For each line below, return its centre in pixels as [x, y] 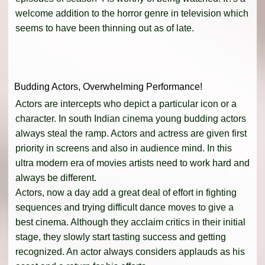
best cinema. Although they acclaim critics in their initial [130, 222]
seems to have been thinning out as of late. [105, 28]
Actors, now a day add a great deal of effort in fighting [126, 192]
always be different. [56, 177]
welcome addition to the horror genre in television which [132, 14]
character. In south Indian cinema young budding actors [131, 118]
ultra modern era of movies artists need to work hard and [132, 163]
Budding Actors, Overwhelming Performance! [108, 86]
